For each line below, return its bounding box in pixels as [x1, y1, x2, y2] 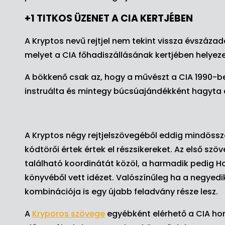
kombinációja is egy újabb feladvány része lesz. [25, 186, 218, 197]
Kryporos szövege [32, 208, 105, 219]
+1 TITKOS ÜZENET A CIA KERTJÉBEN [25, 12, 193, 25]
